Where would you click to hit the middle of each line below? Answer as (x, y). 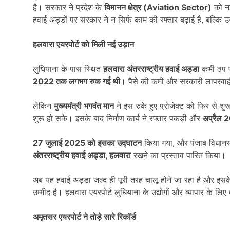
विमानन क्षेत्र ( (126, 7)
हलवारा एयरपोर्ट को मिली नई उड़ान (83, 44)
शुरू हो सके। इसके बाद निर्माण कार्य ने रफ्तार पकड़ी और (118, 118)
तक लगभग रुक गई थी (88, 81)
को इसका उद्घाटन (114, 142)
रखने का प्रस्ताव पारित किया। (178, 155)
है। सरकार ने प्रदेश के (69, 7)
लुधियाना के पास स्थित (68, 69)
